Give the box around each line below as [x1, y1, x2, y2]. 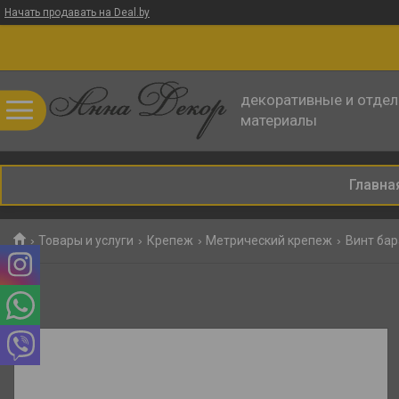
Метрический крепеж [206, 233, 333, 248]
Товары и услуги [38, 233, 134, 248]
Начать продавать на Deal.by [4, 6, 150, 19]
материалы [240, 111, 317, 129]
